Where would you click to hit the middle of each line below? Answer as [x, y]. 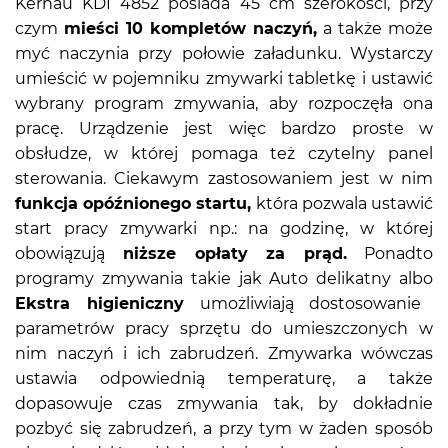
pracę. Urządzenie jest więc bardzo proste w [224, 128]
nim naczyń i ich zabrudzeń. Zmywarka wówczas [224, 353]
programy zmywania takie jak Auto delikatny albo [224, 278]
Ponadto [390, 253]
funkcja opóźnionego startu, [133, 203]
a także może [375, 28]
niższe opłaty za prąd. [226, 253]
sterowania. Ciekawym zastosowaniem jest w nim [224, 178]
